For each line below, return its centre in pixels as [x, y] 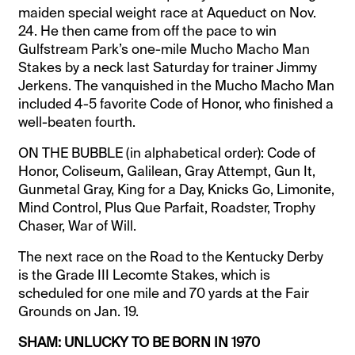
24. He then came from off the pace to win [148, 31]
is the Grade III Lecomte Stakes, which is [145, 275]
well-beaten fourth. [77, 122]
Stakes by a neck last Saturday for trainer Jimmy [168, 67]
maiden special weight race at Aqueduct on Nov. [168, 12]
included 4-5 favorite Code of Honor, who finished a [176, 103]
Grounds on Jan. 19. [79, 311]
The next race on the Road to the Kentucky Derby [171, 256]
